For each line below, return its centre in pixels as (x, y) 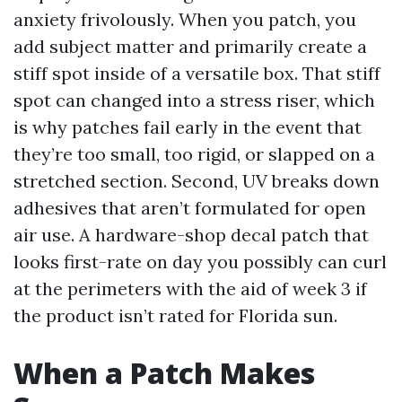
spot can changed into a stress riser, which (194, 100)
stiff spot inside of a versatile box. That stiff (197, 73)
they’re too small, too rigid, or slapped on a (194, 154)
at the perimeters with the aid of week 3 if (190, 288)
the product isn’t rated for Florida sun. (175, 315)
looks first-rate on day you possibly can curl (200, 262)
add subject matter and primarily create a (190, 46)
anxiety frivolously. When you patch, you (185, 19)
